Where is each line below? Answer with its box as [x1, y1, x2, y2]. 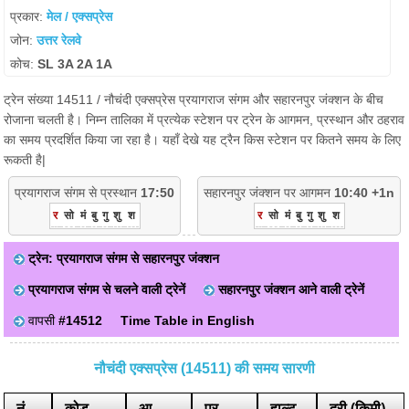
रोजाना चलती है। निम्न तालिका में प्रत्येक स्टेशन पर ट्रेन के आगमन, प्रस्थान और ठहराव [4, 112, 405, 127]
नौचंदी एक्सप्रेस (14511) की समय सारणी [94, 361, 315, 376]
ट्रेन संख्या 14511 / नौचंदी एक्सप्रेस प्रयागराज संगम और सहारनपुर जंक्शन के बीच [4, 92, 384, 107]
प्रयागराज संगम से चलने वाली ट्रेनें [28, 282, 186, 297]
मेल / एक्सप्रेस [47, 9, 113, 24]
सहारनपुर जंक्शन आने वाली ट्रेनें [218, 282, 365, 297]
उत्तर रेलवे [37, 33, 82, 47]
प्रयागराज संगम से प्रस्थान [15, 185, 141, 200]
